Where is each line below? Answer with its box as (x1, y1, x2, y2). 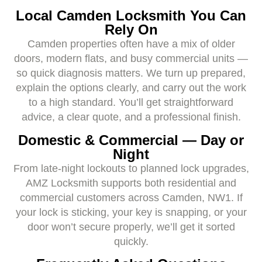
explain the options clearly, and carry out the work (16, 82, 246, 94)
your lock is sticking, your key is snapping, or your (15, 206, 247, 218)
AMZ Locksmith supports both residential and (26, 177, 236, 189)
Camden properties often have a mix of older (27, 38, 235, 50)
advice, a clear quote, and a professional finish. (21, 111, 241, 123)
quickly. (113, 235, 149, 247)
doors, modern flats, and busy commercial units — (14, 53, 248, 65)
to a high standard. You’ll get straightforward (29, 96, 233, 109)
